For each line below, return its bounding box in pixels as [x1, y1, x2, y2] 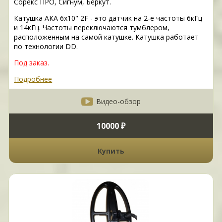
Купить [97, 146, 124, 156]
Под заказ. [14, 58, 50, 68]
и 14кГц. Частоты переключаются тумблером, [14, 23, 170, 33]
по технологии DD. [14, 42, 78, 52]
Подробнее [14, 74, 53, 84]
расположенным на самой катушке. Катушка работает [14, 32, 199, 42]
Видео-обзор [96, 96, 141, 106]
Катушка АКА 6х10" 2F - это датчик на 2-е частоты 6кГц [14, 13, 203, 23]
